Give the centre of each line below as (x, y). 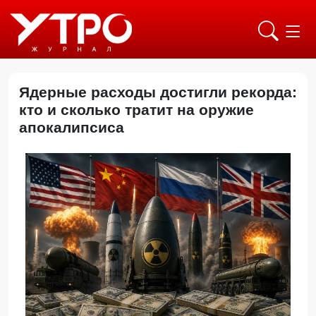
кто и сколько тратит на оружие (136, 110)
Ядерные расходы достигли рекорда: (158, 92)
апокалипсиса (76, 127)
